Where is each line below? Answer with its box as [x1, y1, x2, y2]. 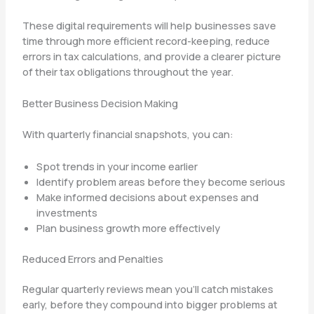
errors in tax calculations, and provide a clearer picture [22, 49, 281, 64]
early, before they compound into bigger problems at [22, 297, 278, 312]
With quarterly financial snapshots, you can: [22, 127, 233, 142]
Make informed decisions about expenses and [36, 189, 259, 204]
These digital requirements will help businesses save [22, 18, 276, 33]
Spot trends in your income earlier [36, 158, 198, 173]
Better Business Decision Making [22, 96, 178, 111]
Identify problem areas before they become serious [36, 174, 285, 189]
